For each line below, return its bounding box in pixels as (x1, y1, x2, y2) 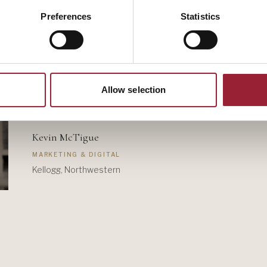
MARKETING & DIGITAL (32, 150, 121, 158)
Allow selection (101, 84, 166, 95)
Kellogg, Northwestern (32, 164, 120, 175)
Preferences (41, 11, 92, 21)
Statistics (181, 11, 220, 21)
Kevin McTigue (32, 130, 99, 144)
